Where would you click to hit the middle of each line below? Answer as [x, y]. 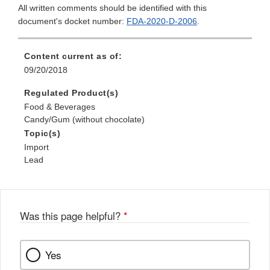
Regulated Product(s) [71, 93]
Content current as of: [73, 56]
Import [36, 147]
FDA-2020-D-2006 [162, 21]
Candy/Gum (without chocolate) [84, 120]
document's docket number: [72, 21]
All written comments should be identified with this [112, 8]
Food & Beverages [60, 107]
